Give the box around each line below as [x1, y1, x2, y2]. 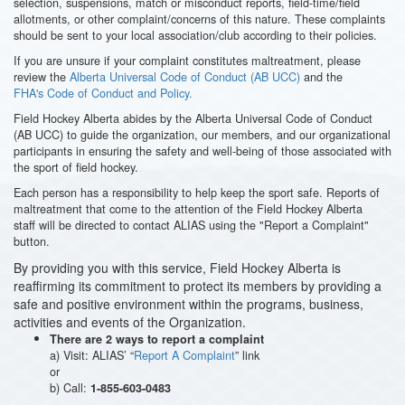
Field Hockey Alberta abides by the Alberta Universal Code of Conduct [14, 109, 372, 127]
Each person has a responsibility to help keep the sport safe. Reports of [14, 184, 380, 201]
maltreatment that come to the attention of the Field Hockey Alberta [14, 200, 363, 217]
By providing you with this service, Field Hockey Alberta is [14, 259, 341, 277]
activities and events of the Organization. [14, 313, 246, 331]
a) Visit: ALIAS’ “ [50, 346, 134, 363]
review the [14, 68, 70, 85]
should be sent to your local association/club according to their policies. [14, 26, 377, 43]
